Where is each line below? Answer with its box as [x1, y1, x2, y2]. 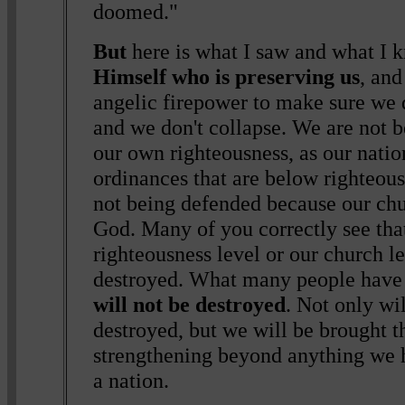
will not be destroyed [93, 291, 287, 316]
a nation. [93, 367, 170, 392]
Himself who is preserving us [93, 63, 361, 89]
